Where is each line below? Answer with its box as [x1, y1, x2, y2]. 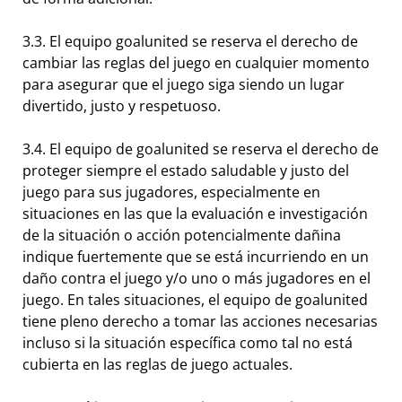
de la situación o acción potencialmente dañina [22, 225, 341, 246]
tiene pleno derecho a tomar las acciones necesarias [22, 311, 378, 332]
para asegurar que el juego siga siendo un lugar [22, 74, 345, 95]
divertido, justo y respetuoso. [22, 96, 221, 117]
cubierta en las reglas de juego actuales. [22, 354, 293, 375]
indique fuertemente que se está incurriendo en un [22, 247, 369, 267]
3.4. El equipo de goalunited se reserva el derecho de [22, 139, 379, 160]
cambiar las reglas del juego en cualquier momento [22, 53, 370, 74]
